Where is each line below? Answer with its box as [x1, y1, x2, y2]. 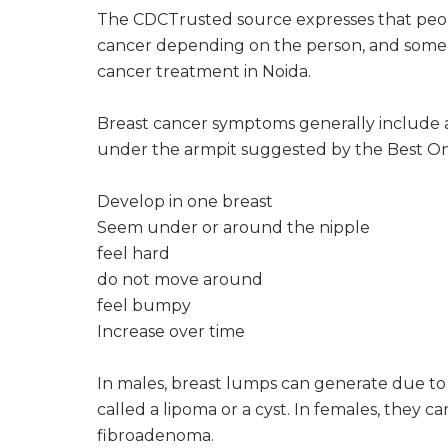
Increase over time [97, 321, 245, 341]
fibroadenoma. [97, 425, 214, 445]
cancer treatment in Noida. [97, 61, 311, 81]
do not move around [97, 269, 263, 289]
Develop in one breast [97, 191, 273, 211]
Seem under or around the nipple [97, 217, 370, 237]
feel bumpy [97, 295, 191, 315]
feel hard [97, 243, 170, 263]
